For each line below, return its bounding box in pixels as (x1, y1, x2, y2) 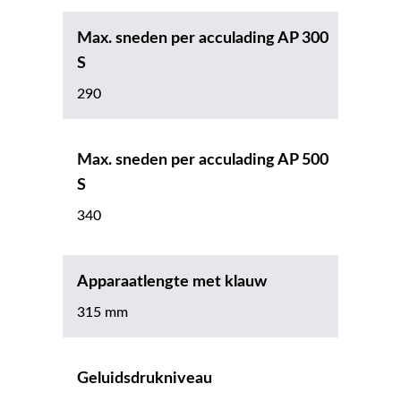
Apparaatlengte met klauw (77, 274, 267, 291)
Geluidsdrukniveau (77, 371, 212, 388)
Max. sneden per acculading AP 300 (77, 30, 328, 47)
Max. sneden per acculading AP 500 (77, 152, 328, 169)
